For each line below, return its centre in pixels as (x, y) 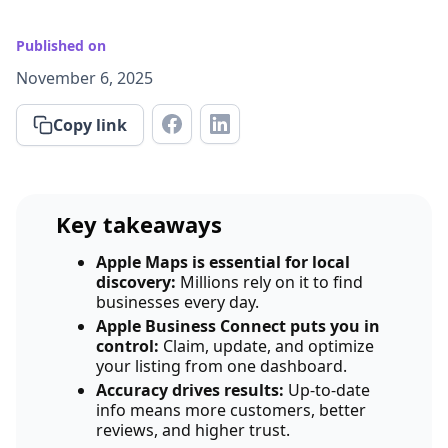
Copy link (90, 125)
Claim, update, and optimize (266, 346)
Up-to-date (327, 390)
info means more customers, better (231, 410)
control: (127, 346)
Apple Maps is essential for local (223, 262)
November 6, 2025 (84, 78)
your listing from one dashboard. (221, 366)
